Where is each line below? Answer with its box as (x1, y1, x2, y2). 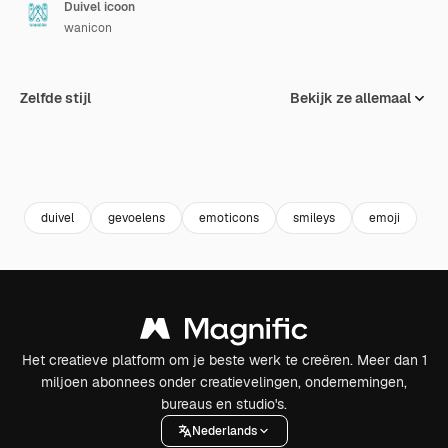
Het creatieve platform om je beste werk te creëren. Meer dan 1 (21, 351, 427, 369)
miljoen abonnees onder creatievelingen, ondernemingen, (41, 373, 407, 391)
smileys (293, 209, 335, 226)
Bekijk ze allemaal (290, 89, 411, 107)
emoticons (199, 209, 259, 226)
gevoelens (108, 209, 165, 226)
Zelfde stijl (20, 89, 91, 107)
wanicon (64, 20, 112, 36)
